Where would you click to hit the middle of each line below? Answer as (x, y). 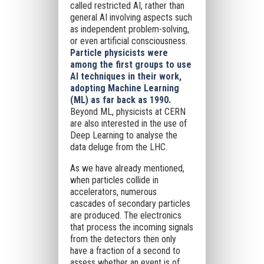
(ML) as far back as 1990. (120, 100)
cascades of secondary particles (130, 204)
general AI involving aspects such (131, 17)
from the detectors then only (123, 239)
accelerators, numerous (113, 192)
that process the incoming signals (131, 227)
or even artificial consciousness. (128, 41)
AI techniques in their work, (126, 76)
